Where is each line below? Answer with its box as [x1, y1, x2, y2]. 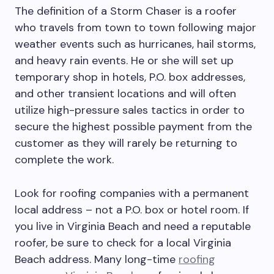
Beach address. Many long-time [15, 252, 179, 267]
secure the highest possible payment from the [15, 119, 252, 134]
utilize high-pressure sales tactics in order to [15, 103, 245, 117]
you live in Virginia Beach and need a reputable [15, 219, 251, 234]
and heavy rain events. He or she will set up [15, 53, 234, 68]
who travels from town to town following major [15, 20, 256, 35]
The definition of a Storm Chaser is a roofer [15, 4, 237, 18]
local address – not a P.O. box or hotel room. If [15, 202, 249, 217]
